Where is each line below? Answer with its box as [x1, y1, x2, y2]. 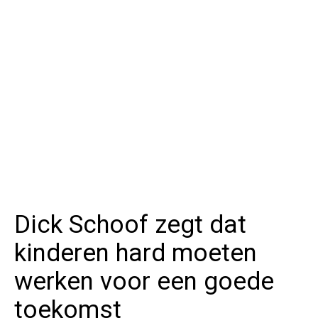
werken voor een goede [14, 267, 274, 297]
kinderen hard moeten [14, 238, 257, 268]
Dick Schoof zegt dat [14, 210, 246, 240]
